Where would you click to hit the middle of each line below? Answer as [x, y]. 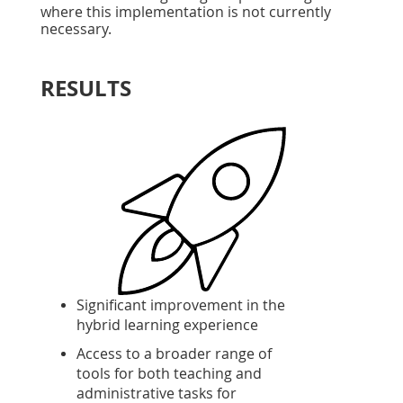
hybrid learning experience [167, 325]
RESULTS [86, 89]
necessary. [76, 29]
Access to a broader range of [174, 354]
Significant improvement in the [181, 305]
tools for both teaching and [169, 374]
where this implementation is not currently [186, 12]
